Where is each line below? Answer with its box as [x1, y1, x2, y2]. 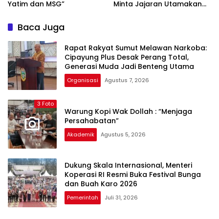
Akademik [67, 130, 94, 138]
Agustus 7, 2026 [105, 76, 149, 85]
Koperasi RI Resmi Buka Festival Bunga [65, 170, 201, 180]
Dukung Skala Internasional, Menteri [65, 160, 192, 171]
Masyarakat [113, 17, 156, 27]
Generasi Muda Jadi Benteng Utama [65, 62, 194, 72]
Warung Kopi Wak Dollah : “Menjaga [65, 106, 192, 116]
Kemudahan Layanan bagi [113, 8, 207, 18]
